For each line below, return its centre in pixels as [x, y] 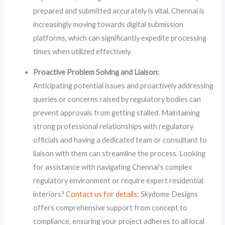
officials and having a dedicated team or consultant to [120, 140]
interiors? [50, 194]
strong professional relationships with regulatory [114, 127]
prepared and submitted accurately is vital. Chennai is [119, 11]
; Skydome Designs [168, 194]
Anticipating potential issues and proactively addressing [124, 86]
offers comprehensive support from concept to [110, 208]
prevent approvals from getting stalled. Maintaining [117, 113]
